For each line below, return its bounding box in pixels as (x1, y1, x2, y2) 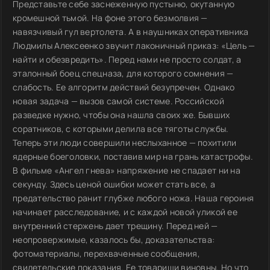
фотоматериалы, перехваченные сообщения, (13, 248, 200, 259)
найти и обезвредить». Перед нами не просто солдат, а (13, 54, 242, 65)
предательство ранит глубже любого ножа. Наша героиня (13, 192, 254, 204)
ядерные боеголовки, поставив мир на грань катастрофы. (13, 151, 253, 162)
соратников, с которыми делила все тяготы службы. (13, 123, 229, 134)
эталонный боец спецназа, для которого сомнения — (13, 67, 234, 79)
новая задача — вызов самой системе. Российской (13, 95, 224, 107)
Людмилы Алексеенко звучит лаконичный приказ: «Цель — (13, 40, 256, 51)
